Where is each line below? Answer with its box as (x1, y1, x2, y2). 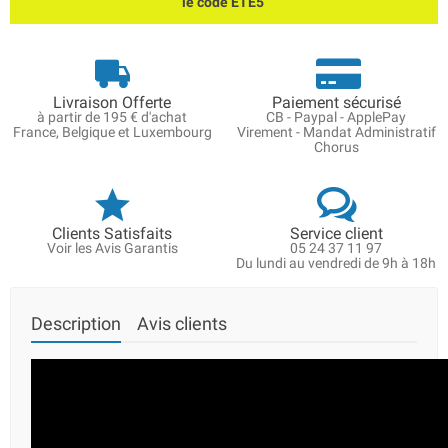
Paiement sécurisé (271, 93, 401, 112)
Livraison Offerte (53, 93, 171, 112)
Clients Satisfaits (52, 224, 172, 243)
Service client (289, 224, 383, 243)
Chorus (313, 139, 359, 155)
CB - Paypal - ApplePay (266, 109, 406, 125)
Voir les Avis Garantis (46, 240, 178, 256)
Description (31, 314, 121, 334)
